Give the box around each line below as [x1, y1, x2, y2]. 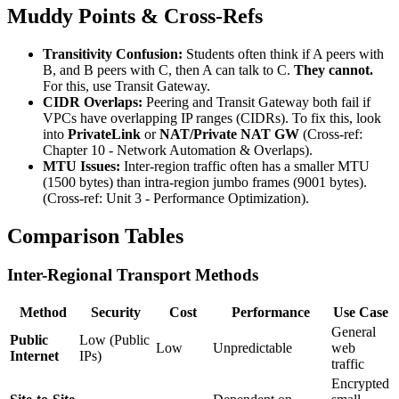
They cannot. [294, 61, 373, 77]
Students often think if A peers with [183, 45, 384, 61]
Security [91, 305, 141, 321]
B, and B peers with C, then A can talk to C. [43, 61, 294, 77]
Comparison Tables [7, 224, 183, 248]
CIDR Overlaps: [43, 94, 142, 110]
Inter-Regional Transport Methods [7, 265, 258, 285]
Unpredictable [213, 340, 292, 356]
